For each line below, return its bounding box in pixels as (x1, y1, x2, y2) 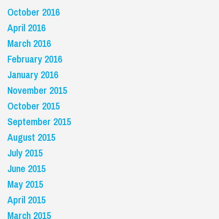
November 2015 (7, 84, 67, 97)
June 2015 (7, 162, 45, 175)
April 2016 (7, 21, 45, 34)
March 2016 (7, 37, 51, 50)
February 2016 (7, 52, 62, 66)
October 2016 (7, 5, 60, 19)
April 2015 (7, 193, 45, 206)
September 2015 (7, 115, 71, 128)
